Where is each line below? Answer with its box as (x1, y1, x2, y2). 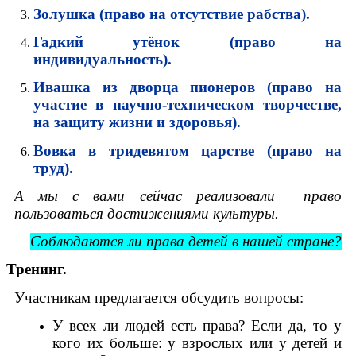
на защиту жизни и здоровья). (33, 114, 241, 131)
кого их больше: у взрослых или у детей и (52, 335, 342, 352)
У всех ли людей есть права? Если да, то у (52, 317, 342, 335)
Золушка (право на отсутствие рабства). (33, 5, 310, 22)
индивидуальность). (33, 50, 172, 68)
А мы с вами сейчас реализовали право (14, 187, 342, 204)
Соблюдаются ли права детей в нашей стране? (30, 233, 342, 250)
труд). (33, 159, 73, 176)
